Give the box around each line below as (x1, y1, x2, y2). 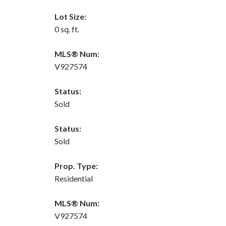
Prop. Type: (54, 160, 98, 171)
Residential (54, 173, 93, 183)
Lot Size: (54, 11, 86, 21)
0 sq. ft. (54, 24, 79, 34)
